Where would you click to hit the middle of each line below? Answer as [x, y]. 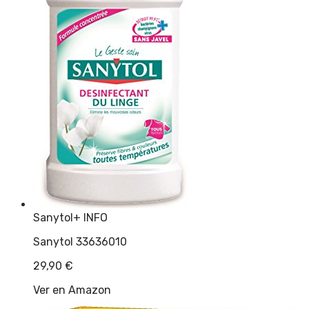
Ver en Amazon [72, 290]
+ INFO [90, 218]
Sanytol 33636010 [80, 242]
